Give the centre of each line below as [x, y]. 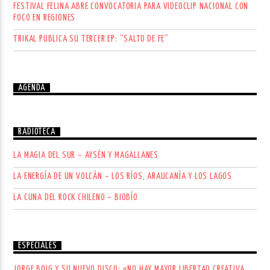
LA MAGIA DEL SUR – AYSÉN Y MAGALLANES [86, 155]
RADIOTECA [37, 132]
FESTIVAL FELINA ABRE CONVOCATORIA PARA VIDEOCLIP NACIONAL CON [131, 6]
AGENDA [32, 87]
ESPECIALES [38, 246]
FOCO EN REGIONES [45, 17]
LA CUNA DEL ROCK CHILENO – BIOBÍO [76, 197]
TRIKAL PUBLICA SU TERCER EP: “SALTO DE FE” [91, 39]
